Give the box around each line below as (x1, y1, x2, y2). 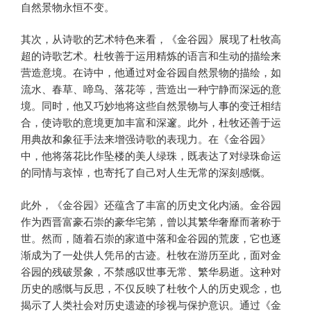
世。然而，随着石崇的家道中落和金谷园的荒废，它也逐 (21, 230, 281, 245)
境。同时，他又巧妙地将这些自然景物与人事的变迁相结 (21, 98, 281, 113)
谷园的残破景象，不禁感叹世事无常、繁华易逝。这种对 (21, 263, 281, 278)
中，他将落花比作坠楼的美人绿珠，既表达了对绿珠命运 (21, 148, 281, 163)
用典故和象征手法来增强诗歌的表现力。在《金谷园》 (21, 131, 271, 146)
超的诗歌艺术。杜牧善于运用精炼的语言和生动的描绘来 (21, 48, 281, 63)
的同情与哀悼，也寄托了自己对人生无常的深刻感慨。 (21, 165, 271, 180)
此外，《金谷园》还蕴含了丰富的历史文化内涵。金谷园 (21, 196, 281, 212)
